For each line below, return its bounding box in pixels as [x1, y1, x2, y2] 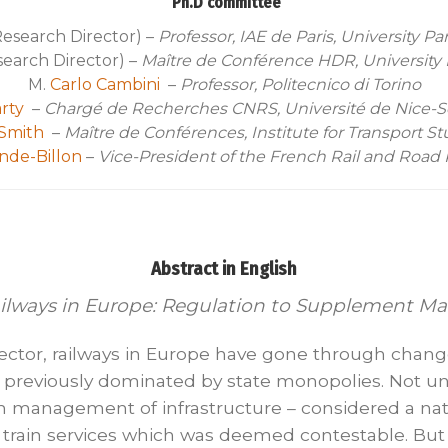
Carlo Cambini [49, 74, 160, 94]
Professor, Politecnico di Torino [179, 74, 421, 94]
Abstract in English [151, 257, 297, 280]
